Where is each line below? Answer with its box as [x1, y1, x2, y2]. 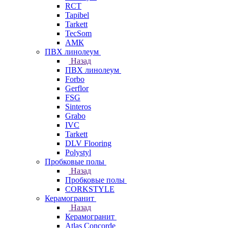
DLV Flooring [65, 139, 111, 148]
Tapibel [65, 11, 89, 19]
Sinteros [65, 102, 91, 111]
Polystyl [65, 148, 91, 157]
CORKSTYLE [65, 185, 115, 193]
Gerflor [65, 84, 89, 93]
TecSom [65, 29, 92, 38]
